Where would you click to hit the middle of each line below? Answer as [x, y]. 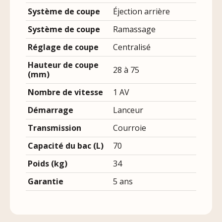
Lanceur [128, 110]
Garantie [46, 182]
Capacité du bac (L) [66, 146]
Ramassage [134, 29]
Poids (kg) [48, 164]
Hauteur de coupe [63, 65]
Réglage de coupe [63, 47]
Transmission [55, 128]
